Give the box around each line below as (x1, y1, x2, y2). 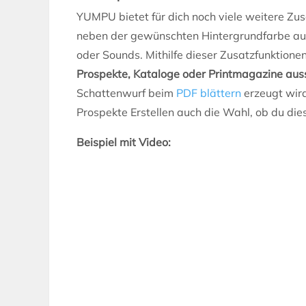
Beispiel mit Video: (76, 135, 171, 149)
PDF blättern (176, 85, 241, 100)
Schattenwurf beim (76, 85, 176, 100)
